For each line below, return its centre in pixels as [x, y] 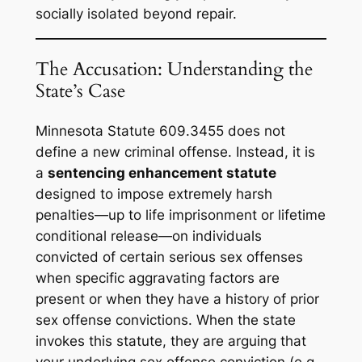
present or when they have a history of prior [177, 299]
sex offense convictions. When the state [165, 320]
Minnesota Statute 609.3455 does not [160, 131]
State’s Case [80, 91]
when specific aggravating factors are [157, 278]
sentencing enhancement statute [162, 173]
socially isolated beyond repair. [136, 14]
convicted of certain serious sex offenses [169, 257]
